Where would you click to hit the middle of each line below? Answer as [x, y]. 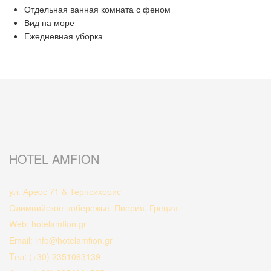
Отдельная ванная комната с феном [97, 9]
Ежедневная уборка [64, 36]
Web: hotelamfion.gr [48, 224]
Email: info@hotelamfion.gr [61, 240]
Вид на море [49, 22]
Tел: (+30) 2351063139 [55, 256]
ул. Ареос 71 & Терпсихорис [65, 191]
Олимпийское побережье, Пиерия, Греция [93, 207]
